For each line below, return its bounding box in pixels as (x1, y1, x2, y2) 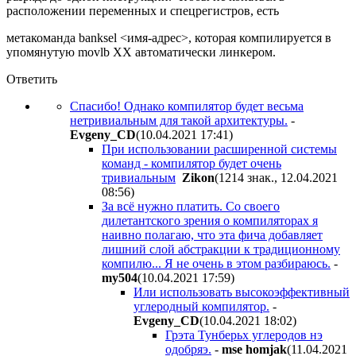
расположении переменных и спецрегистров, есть (6, 3, 279, 17)
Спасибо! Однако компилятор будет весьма (70, 99, 304, 113)
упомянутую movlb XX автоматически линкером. (6, 44, 276, 59)
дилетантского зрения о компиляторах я (102, 213, 318, 227)
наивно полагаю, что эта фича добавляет (102, 227, 323, 242)
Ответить (6, 72, 57, 86)
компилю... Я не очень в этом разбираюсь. (102, 256, 331, 270)
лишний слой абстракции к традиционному (102, 242, 340, 256)
